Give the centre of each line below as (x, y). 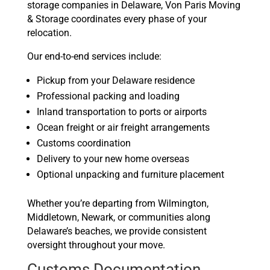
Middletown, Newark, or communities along (118, 218)
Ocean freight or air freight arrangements (123, 128)
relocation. (49, 33)
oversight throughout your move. (96, 245)
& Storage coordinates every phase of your (117, 19)
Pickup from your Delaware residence (115, 81)
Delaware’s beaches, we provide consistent (117, 231)
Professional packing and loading (108, 96)
